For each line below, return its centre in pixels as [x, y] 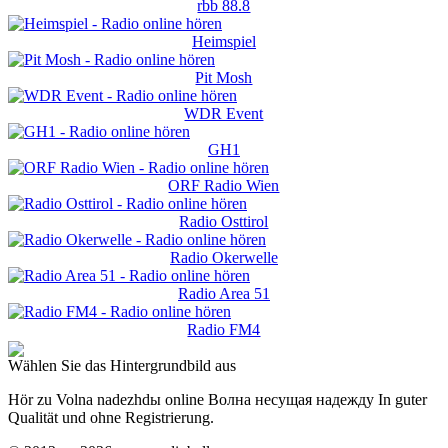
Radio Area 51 [224, 293]
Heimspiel [224, 41]
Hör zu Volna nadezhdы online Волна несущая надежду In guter [217, 399]
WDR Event [224, 113]
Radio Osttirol [224, 221]
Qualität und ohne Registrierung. [111, 417]
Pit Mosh [224, 77]
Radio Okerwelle [224, 257]
